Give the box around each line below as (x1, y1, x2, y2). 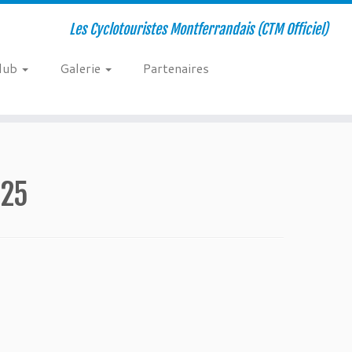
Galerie (59, 59, 104, 77)
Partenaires (142, 59, 209, 77)
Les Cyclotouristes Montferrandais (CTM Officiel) (68, 20, 328, 38)
